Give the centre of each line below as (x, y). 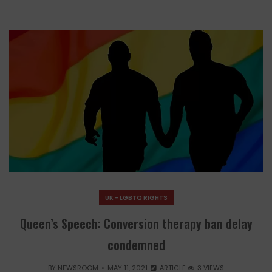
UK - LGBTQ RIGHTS (136, 198)
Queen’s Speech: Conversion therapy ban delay (136, 224)
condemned (136, 245)
